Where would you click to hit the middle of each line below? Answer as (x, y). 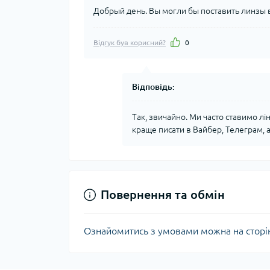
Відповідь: (153, 87)
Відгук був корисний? (130, 43)
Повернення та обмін (163, 195)
